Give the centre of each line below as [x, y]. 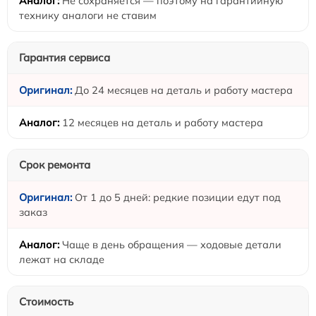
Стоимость [46, 301]
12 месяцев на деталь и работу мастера [163, 122]
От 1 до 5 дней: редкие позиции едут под [178, 197]
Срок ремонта [55, 164]
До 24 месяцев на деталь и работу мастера [184, 90]
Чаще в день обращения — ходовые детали [172, 244]
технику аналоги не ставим [88, 15]
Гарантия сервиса [65, 57]
